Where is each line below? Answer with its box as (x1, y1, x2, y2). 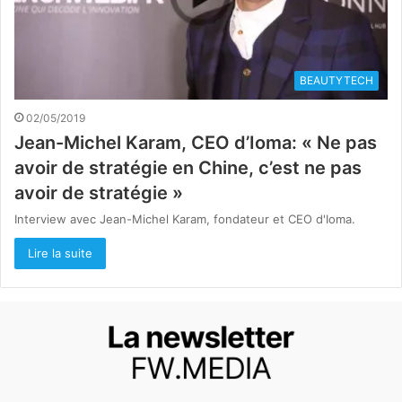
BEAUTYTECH (300, 74, 373, 88)
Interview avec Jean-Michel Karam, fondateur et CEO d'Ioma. (14, 212, 355, 227)
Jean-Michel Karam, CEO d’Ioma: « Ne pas (14, 132, 377, 154)
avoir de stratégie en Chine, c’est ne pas (14, 157, 362, 179)
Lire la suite (28, 246, 92, 261)
